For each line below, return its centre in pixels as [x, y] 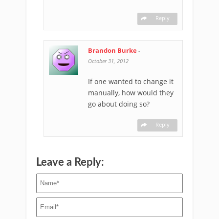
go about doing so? [119, 104]
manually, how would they [131, 92]
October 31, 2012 [108, 61]
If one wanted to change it [131, 81]
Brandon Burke [112, 50]
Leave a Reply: [70, 162]
